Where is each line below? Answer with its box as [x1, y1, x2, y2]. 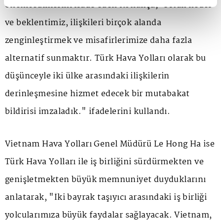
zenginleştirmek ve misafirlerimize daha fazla [5, 34, 192, 47]
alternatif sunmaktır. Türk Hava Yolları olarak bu [5, 51, 206, 65]
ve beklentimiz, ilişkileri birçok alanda [5, 16, 161, 30]
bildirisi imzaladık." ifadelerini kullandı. [5, 105, 171, 118]
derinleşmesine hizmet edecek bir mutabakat [5, 87, 190, 101]
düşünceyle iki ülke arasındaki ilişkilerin [5, 69, 170, 83]
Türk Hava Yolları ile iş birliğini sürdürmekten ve [5, 155, 204, 169]
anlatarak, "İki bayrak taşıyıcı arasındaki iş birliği [5, 190, 207, 204]
